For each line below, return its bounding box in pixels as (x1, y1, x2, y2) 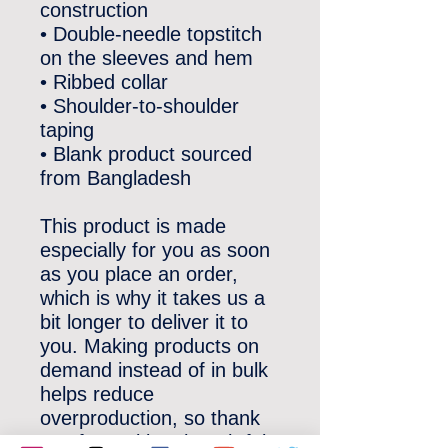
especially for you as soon (40, 239, 270, 261)
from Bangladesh (40, 167, 191, 189)
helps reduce (40, 383, 154, 405)
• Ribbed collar (40, 71, 168, 93)
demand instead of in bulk (40, 359, 268, 381)
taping (40, 119, 94, 141)
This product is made (40, 215, 226, 237)
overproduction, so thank (40, 407, 260, 429)
